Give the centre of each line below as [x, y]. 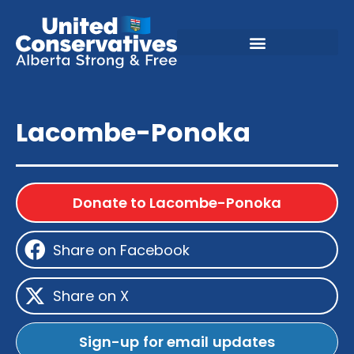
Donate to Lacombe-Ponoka [177, 203]
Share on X [91, 296]
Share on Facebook [122, 250]
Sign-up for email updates [177, 341]
